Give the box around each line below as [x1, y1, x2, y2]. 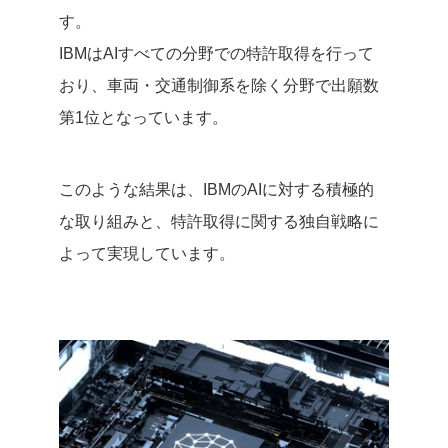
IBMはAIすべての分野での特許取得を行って [59, 44, 374, 62]
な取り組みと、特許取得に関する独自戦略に [59, 212, 379, 230]
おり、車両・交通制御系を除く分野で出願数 [59, 76, 379, 94]
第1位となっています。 [59, 108, 228, 126]
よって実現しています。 [59, 244, 235, 262]
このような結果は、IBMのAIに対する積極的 [59, 180, 374, 198]
